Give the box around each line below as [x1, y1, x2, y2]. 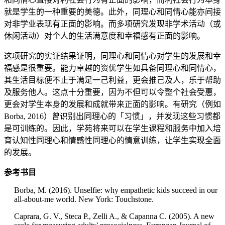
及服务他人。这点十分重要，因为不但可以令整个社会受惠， [4, 88, 221, 97]
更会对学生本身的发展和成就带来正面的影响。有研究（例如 [4, 100, 221, 109]
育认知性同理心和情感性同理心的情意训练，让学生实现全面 [4, 136, 221, 145]
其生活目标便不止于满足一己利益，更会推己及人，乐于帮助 [4, 76, 221, 85]
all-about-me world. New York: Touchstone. [14, 195, 154, 204]
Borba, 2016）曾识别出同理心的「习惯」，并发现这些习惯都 [4, 112, 220, 121]
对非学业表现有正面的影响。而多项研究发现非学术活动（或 [4, 20, 221, 29]
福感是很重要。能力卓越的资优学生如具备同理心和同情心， [4, 64, 221, 73]
